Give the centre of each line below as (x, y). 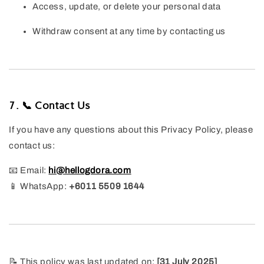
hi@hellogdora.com (90, 171)
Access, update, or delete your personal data (127, 7)
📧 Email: (29, 171)
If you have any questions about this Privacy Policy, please (131, 130)
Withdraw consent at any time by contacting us (129, 32)
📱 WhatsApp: (39, 187)
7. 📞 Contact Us (50, 106)
